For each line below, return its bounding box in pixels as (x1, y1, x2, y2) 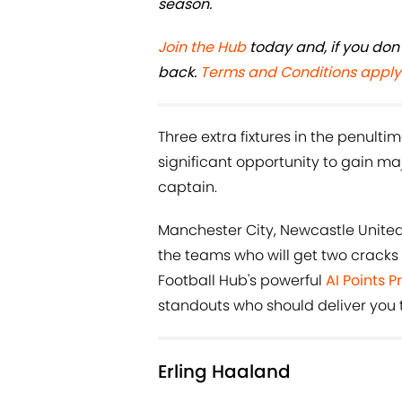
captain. (158, 177, 217, 198)
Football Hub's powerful (158, 270, 326, 292)
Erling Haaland (158, 359, 291, 385)
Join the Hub (158, 37, 246, 58)
